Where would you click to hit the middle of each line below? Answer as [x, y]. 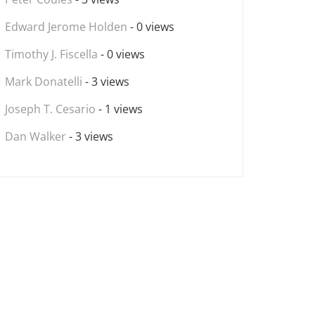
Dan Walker [36, 136]
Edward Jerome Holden [66, 27]
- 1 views [119, 109]
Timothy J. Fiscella [51, 54]
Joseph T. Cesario [50, 109]
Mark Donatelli [44, 82]
